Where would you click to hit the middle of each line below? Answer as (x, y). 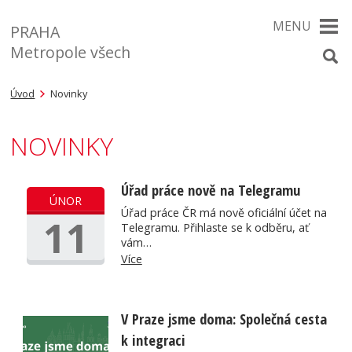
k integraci (153, 340)
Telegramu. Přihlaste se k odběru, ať (214, 227)
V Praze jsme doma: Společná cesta (224, 319)
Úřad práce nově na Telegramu (210, 190)
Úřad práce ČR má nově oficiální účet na (224, 212)
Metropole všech (71, 52)
